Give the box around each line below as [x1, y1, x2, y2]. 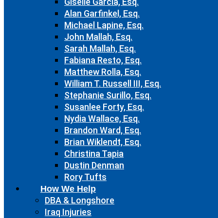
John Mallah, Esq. [64, 32, 132, 42]
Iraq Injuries [45, 207, 91, 217]
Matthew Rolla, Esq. [64, 67, 141, 77]
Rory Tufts [64, 172, 107, 182]
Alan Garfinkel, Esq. [64, 8, 140, 18]
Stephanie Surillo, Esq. [64, 90, 151, 100]
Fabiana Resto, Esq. [64, 55, 142, 65]
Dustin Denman [64, 160, 124, 170]
